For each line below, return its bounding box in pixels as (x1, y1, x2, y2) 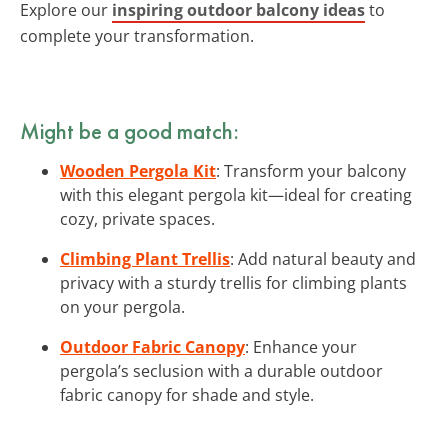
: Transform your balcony (216, 159, 406, 182)
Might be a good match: (20, 115, 239, 146)
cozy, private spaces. (60, 207, 215, 230)
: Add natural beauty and (230, 247, 416, 270)
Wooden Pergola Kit (60, 159, 216, 182)
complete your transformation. (20, 24, 254, 47)
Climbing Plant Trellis (60, 247, 230, 270)
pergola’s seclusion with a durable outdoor (60, 359, 383, 382)
